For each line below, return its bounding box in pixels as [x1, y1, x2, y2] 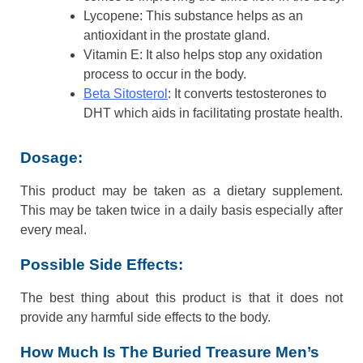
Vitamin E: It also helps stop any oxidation [83, 48, 322, 62]
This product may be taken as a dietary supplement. [20, 184, 343, 199]
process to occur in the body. [83, 67, 246, 82]
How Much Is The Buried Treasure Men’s [20, 344, 319, 361]
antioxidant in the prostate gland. [83, 28, 270, 43]
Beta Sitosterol [83, 87, 168, 101]
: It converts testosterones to [168, 87, 327, 101]
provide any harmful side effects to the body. [20, 310, 271, 325]
